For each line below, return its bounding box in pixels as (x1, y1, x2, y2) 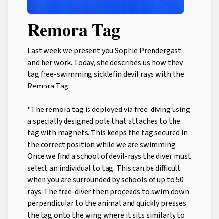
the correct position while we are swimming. (27, 139, 177, 151)
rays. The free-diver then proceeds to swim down (27, 186, 189, 197)
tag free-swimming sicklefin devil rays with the (27, 69, 184, 80)
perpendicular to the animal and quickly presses (27, 198, 186, 209)
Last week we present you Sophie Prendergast (27, 45, 181, 57)
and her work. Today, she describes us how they (27, 57, 183, 68)
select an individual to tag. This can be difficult (27, 163, 181, 174)
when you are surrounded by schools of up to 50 (27, 175, 184, 186)
